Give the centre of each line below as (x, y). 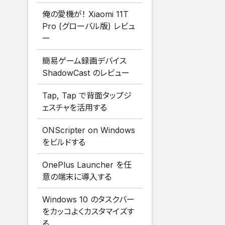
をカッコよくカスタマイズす (88, 212)
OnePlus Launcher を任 (87, 165)
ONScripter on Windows (89, 130)
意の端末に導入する (77, 177)
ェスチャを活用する (75, 108)
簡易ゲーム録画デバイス (85, 61)
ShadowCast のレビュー (86, 73)
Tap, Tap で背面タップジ (87, 96)
